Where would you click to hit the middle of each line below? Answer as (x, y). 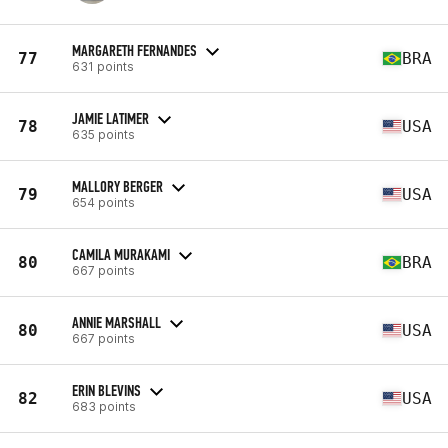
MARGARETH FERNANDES (134, 50)
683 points (104, 406)
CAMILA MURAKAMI (121, 254)
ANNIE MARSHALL (116, 322)
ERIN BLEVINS (106, 390)
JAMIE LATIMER (110, 118)
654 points (103, 202)
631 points (103, 66)
